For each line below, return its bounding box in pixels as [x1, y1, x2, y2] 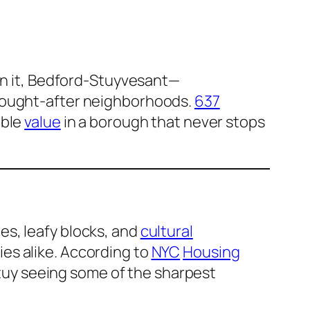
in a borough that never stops [60, 111, 265, 133]
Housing [183, 241, 240, 263]
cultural [140, 221, 193, 242]
